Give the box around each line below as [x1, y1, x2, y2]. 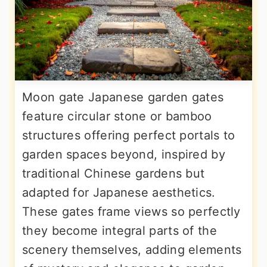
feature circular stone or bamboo [22, 109, 212, 124]
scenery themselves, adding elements [22, 243, 242, 257]
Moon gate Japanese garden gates [22, 90, 224, 105]
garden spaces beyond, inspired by [22, 147, 225, 162]
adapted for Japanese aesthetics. [22, 185, 216, 200]
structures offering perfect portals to [22, 128, 235, 143]
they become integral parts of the [22, 223, 217, 238]
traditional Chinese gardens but [22, 166, 205, 181]
